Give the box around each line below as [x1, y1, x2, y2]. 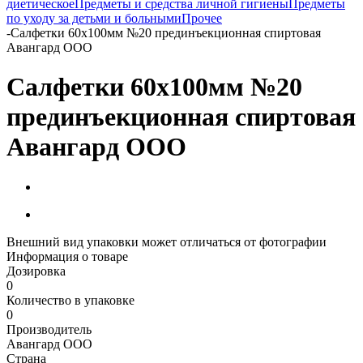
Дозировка [6, 263, 66, 278]
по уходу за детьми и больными [6, 11, 181, 25]
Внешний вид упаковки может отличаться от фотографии [6, 234, 327, 249]
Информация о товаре [6, 249, 128, 263]
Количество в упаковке [6, 293, 135, 307]
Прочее [181, 11, 222, 25]
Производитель [6, 322, 92, 336]
